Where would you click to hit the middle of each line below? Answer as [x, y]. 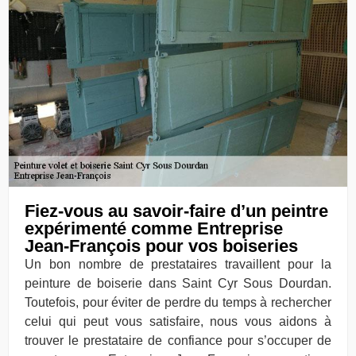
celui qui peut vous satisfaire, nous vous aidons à [178, 321]
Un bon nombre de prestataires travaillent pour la [178, 264]
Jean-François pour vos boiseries [161, 246]
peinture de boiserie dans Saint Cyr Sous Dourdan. [178, 283]
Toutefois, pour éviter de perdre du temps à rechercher [178, 302]
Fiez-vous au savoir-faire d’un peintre [176, 211]
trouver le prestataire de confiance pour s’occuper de [178, 340]
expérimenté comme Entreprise [154, 228]
